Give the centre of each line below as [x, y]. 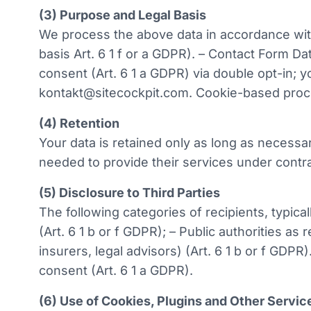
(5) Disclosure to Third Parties [129, 193]
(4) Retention [79, 123]
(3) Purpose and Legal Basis [123, 15]
